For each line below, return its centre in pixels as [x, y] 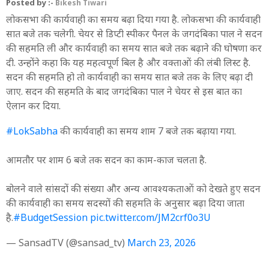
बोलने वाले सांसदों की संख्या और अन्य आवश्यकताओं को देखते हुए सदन [133, 188]
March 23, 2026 [162, 242]
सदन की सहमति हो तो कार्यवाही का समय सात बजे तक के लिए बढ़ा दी [129, 77]
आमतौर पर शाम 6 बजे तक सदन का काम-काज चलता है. [106, 159]
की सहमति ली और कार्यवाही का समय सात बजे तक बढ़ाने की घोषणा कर [134, 48]
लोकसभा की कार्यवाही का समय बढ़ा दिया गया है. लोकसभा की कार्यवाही [133, 19]
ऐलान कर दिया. [33, 105]
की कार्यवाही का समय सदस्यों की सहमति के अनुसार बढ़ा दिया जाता [125, 203]
